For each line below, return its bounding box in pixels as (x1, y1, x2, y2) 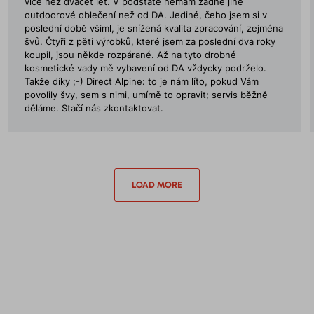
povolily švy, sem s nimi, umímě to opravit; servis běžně (24, 90, 268, 100)
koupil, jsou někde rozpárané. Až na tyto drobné (24, 50, 236, 60)
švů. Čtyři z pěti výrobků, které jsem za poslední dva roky (24, 36, 275, 47)
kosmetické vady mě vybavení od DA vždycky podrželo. (24, 63, 266, 74)
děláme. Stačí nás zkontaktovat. (24, 103, 163, 114)
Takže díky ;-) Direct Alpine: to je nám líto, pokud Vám (24, 76, 259, 87)
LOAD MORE (131, 179, 182, 190)
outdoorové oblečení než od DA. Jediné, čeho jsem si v (24, 10, 267, 20)
